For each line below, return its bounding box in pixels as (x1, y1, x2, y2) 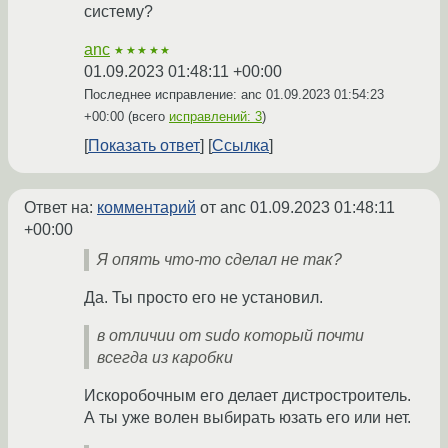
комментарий (97, 198, 196, 216)
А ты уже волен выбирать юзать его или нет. (84, 408, 411, 426)
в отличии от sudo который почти (97, 326, 364, 344)
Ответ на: (24, 198, 97, 216)
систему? (84, 2, 153, 20)
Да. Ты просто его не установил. (84, 288, 323, 306)
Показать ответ (88, 136, 200, 154)
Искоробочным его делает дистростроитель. (84, 386, 411, 404)
